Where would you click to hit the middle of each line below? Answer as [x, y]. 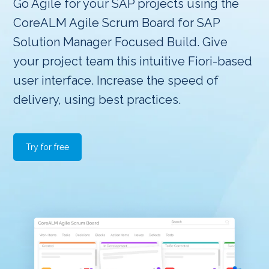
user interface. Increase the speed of [116, 80]
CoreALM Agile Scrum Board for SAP [117, 23]
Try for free [48, 147]
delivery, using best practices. [97, 100]
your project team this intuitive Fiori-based [133, 61]
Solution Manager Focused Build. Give [121, 42]
